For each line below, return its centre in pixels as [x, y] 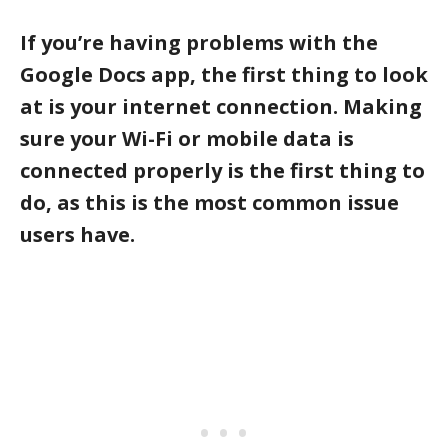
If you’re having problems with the [199, 42]
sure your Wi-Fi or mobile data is [187, 138]
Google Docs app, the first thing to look [224, 74]
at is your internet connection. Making [221, 106]
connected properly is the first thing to [222, 170]
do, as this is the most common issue [209, 202]
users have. [77, 234]
